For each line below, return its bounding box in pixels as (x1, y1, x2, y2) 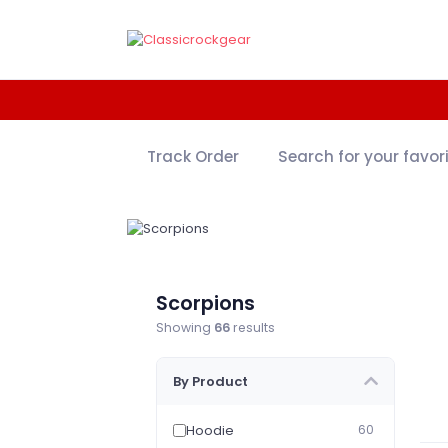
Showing (156, 318, 215, 336)
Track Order (146, 146, 239, 167)
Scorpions (156, 289, 256, 317)
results (230, 318, 276, 336)
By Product (173, 371, 249, 391)
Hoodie (186, 420, 235, 440)
